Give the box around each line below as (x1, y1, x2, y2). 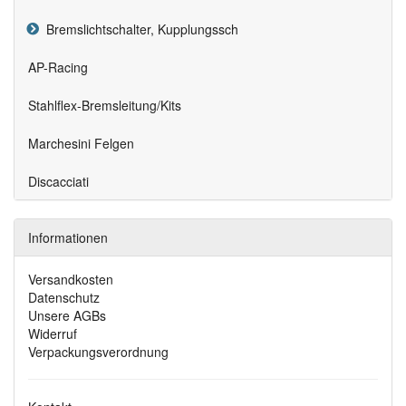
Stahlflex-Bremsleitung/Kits (28, 96, 181, 115)
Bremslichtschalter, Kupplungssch (39, 20, 238, 39)
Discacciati (28, 172, 89, 191)
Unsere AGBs (28, 306, 106, 325)
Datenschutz (28, 288, 100, 307)
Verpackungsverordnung (28, 343, 169, 362)
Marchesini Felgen (28, 134, 134, 153)
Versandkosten (28, 270, 113, 289)
